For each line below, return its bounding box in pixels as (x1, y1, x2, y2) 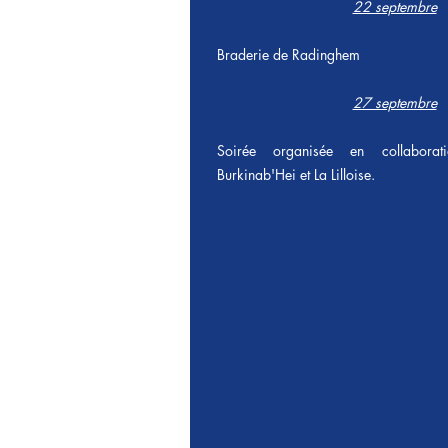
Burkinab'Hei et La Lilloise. (217, 165, 375, 184)
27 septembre (352, 93, 437, 112)
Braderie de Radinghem (217, 45, 360, 64)
